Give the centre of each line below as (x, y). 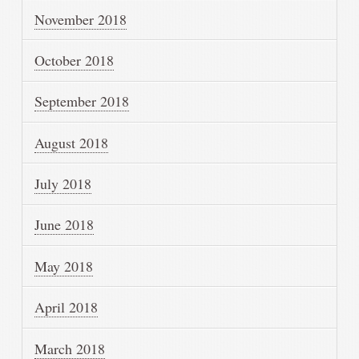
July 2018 (63, 184)
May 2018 (64, 266)
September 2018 (82, 101)
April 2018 (67, 307)
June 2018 (65, 225)
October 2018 (75, 60)
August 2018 (72, 142)
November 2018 (81, 19)
